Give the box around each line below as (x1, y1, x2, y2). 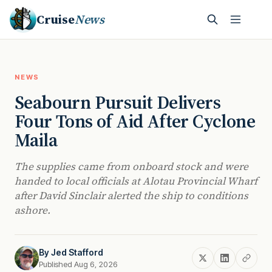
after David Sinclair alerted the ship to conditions (15, 188, 248, 203)
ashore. (15, 203, 50, 217)
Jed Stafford (51, 247, 103, 257)
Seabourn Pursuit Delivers (15, 90, 220, 115)
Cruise (36, 11, 75, 28)
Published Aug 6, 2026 (39, 259, 118, 269)
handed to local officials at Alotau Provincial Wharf (15, 174, 257, 188)
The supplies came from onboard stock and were (15, 159, 248, 174)
